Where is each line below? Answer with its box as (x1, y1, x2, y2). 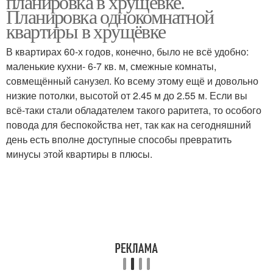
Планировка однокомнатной (6, 3, 214, 29)
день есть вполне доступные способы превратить (6, 132, 232, 146)
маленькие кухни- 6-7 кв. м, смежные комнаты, (6, 59, 216, 73)
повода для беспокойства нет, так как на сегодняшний (6, 118, 251, 132)
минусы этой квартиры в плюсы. (6, 147, 152, 161)
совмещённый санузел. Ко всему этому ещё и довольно (6, 74, 258, 88)
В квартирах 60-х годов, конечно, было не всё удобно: (6, 44, 249, 58)
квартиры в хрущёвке (6, 18, 166, 44)
